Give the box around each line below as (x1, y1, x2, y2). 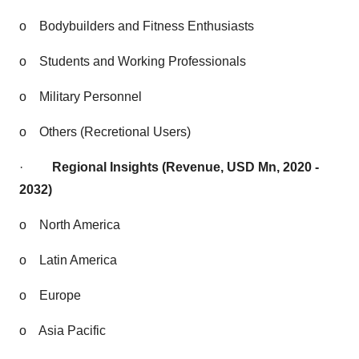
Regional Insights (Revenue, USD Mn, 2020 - (52, 160, 319, 174)
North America (39, 218, 120, 232)
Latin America (39, 253, 117, 267)
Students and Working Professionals (39, 54, 246, 68)
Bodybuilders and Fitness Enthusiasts (39, 19, 254, 33)
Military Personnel (39, 90, 142, 103)
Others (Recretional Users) (39, 125, 191, 139)
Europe (39, 288, 81, 302)
